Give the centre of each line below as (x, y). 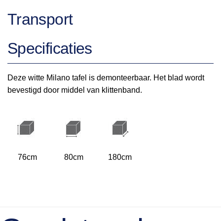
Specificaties (50, 48)
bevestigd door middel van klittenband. (75, 90)
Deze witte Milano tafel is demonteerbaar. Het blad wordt (106, 77)
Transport (40, 19)
